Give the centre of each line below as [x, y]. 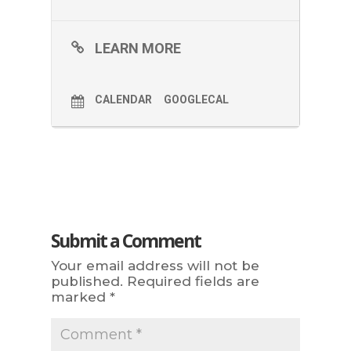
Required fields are [193, 281]
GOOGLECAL [196, 100]
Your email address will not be [155, 266]
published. [87, 281]
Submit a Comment [125, 241]
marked [80, 297]
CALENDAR [123, 100]
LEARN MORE [138, 48]
